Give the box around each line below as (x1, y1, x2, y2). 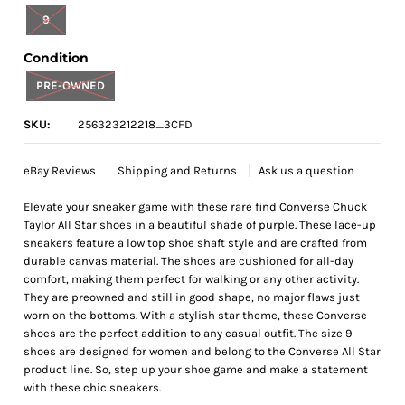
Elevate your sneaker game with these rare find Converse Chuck (24, 199, 368, 213)
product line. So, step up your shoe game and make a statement (24, 362, 369, 376)
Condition (24, 49, 89, 66)
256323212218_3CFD (78, 117, 193, 131)
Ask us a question (259, 163, 355, 177)
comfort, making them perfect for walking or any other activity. (24, 271, 360, 286)
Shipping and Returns (118, 163, 240, 177)
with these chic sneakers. (24, 380, 162, 394)
